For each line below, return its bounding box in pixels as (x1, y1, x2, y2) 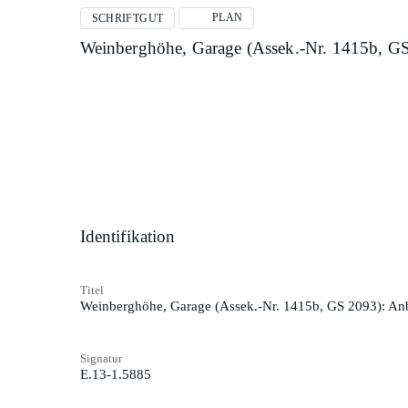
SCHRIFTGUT (91, 12, 164, 25)
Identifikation (79, 227, 176, 246)
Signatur (79, 351, 122, 365)
